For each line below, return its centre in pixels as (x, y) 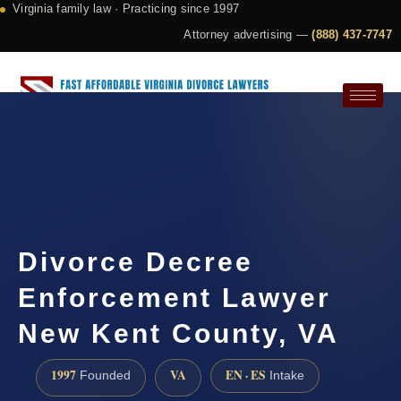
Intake (285, 376)
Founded (103, 376)
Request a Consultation (107, 158)
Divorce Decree (136, 262)
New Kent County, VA (179, 334)
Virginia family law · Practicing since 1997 (126, 9)
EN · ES (246, 375)
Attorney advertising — (248, 34)
